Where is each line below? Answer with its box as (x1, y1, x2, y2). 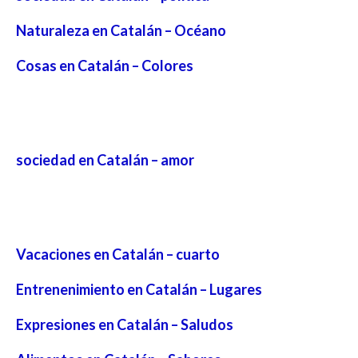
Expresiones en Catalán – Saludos (16, 316, 233, 333)
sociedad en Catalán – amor (16, 151, 194, 169)
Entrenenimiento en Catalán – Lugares (16, 280, 262, 298)
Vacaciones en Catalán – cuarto (16, 245, 220, 263)
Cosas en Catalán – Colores (16, 57, 193, 74)
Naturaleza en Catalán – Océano (16, 22, 226, 39)
